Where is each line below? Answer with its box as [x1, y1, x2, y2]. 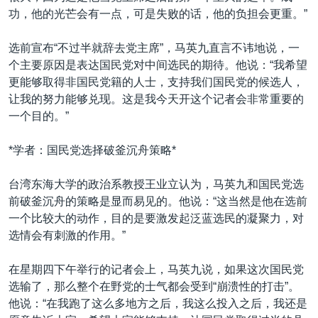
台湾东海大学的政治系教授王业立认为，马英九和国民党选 [9, 178, 304, 190]
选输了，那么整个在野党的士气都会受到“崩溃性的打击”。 [9, 280, 300, 292]
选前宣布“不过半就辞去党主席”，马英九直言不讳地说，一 [9, 42, 300, 54]
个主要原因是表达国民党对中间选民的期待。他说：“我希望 [9, 59, 307, 71]
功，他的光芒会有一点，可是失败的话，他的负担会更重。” [9, 8, 307, 20]
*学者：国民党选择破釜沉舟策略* [9, 144, 176, 156]
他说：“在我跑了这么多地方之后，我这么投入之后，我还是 [9, 297, 307, 309]
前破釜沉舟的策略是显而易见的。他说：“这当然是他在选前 [9, 195, 307, 207]
